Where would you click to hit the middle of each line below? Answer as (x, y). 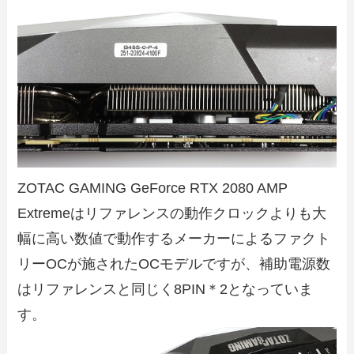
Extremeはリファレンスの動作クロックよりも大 (172, 213)
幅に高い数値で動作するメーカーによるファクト (174, 238)
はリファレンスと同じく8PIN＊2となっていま (166, 289)
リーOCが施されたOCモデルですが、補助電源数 (174, 264)
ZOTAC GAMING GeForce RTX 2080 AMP (153, 188)
